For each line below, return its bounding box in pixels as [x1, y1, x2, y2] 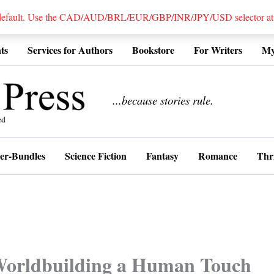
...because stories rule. [113, 92, 213, 108]
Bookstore [132, 43, 174, 57]
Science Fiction [65, 149, 127, 163]
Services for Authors [28, 43, 113, 57]
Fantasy [146, 149, 179, 163]
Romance [198, 149, 237, 163]
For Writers [194, 43, 242, 57]
